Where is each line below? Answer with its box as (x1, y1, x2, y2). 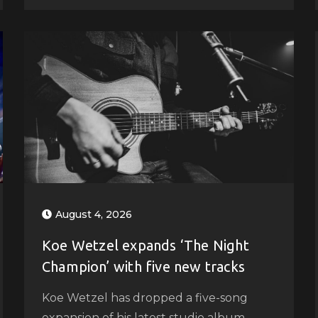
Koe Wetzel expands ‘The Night (41, 236, 249, 253)
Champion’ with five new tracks (41, 258, 245, 275)
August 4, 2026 (55, 207, 132, 221)
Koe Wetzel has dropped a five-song (41, 290, 248, 305)
